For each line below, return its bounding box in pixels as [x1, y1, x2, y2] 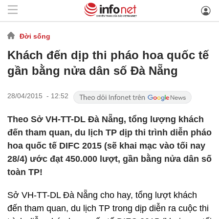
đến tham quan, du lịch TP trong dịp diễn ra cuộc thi [7, 203, 209, 213]
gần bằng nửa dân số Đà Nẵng [7, 64, 178, 77]
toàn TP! [7, 167, 43, 177]
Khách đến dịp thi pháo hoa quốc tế [7, 48, 209, 62]
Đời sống [20, 32, 50, 40]
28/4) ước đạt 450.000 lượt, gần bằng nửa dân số [7, 154, 212, 164]
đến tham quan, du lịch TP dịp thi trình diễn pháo [7, 128, 212, 137]
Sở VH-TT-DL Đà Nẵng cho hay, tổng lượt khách [7, 190, 197, 200]
